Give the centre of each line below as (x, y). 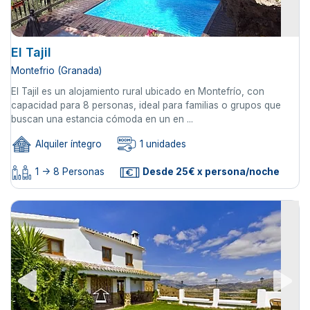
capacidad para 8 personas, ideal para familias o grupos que (146, 105)
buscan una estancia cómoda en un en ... (102, 119)
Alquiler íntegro (67, 144)
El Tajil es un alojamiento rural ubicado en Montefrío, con (138, 91)
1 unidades (162, 144)
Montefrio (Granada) (56, 70)
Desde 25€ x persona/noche (210, 172)
